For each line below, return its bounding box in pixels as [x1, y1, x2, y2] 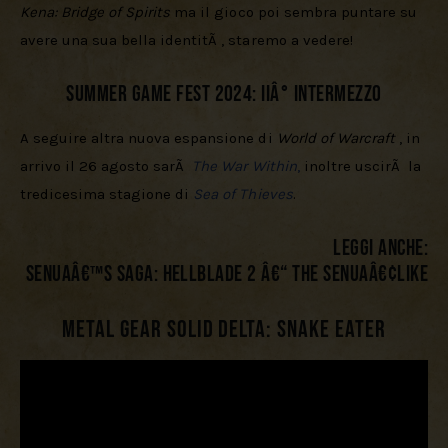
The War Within [192, 156, 297, 175]
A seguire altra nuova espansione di [20, 128, 277, 147]
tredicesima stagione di [20, 184, 194, 203]
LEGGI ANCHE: [333, 235, 428, 263]
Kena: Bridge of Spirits [20, 2, 171, 21]
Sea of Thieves [193, 184, 293, 203]
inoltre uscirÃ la [299, 156, 425, 175]
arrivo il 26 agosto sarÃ [20, 156, 193, 175]
